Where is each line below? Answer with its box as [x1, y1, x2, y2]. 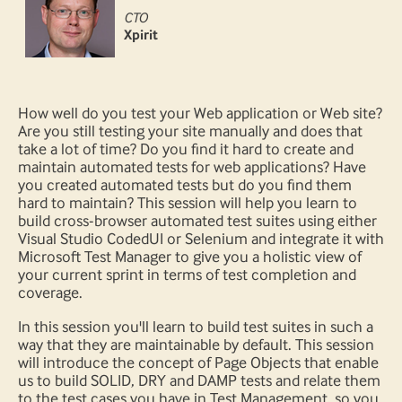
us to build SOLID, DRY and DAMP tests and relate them [18, 371, 380, 390]
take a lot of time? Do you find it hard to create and [18, 140, 354, 159]
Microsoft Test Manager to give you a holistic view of [18, 248, 362, 267]
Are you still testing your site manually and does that [18, 122, 363, 141]
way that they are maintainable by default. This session [18, 336, 374, 354]
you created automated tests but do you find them [18, 176, 352, 195]
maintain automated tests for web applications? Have [18, 158, 366, 177]
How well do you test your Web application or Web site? [18, 104, 382, 123]
